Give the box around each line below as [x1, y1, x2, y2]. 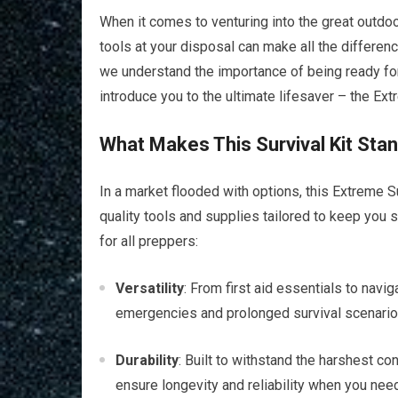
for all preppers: [99, 233, 198, 250]
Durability [115, 352, 179, 369]
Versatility [115, 280, 184, 297]
